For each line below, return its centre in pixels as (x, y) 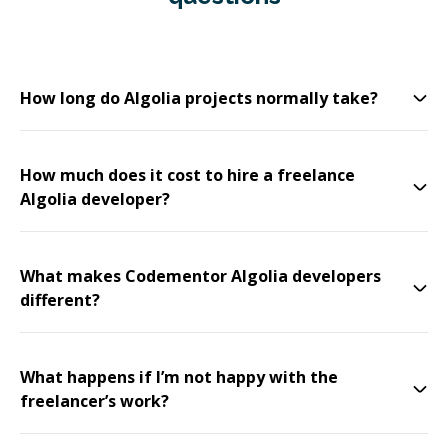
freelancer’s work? (94, 401)
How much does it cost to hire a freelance (187, 175)
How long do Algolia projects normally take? (199, 98)
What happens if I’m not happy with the (179, 377)
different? (60, 300)
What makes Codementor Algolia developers (200, 276)
